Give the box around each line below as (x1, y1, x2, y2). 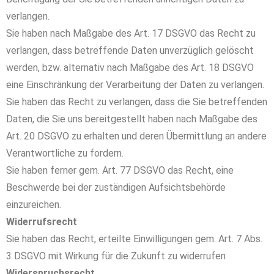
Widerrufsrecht (6, 216, 77, 228)
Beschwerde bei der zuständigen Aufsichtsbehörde (6, 182, 226, 193)
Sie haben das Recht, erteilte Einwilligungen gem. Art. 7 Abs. (6, 233, 262, 245)
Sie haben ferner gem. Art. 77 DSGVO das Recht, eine (6, 165, 234, 176)
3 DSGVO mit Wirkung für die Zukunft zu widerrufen (6, 250, 226, 262)
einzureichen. (6, 199, 61, 210)
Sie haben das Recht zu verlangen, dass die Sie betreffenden (6, 96, 267, 108)
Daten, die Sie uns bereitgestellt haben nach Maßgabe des (6, 113, 257, 125)
